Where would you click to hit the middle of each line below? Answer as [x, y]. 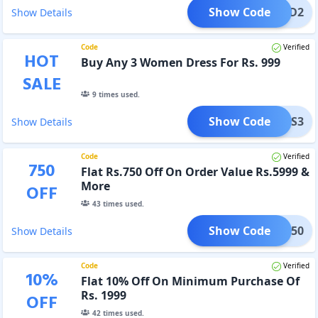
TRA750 [283, 230]
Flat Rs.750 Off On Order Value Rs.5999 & [195, 171]
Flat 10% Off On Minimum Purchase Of [190, 281]
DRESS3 [283, 121]
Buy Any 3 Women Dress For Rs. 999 [180, 62]
